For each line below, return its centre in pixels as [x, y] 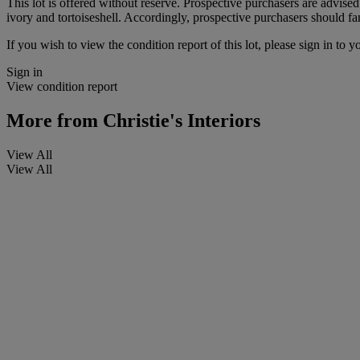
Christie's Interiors [179, 120]
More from [52, 120]
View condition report [62, 86]
